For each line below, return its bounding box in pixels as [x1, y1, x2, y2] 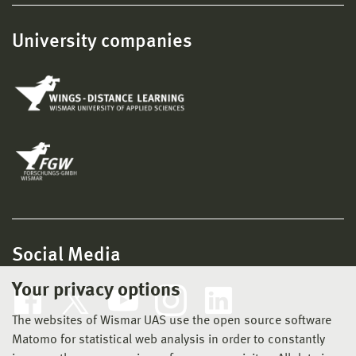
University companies [12, 32, 192, 52]
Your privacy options [12, 281, 180, 300]
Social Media [12, 246, 121, 265]
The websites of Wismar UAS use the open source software [12, 315, 331, 327]
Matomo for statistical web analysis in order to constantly [12, 334, 325, 346]
